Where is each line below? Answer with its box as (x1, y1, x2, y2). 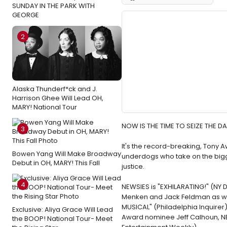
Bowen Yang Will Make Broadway (12, 149, 121, 159)
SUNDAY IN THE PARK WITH (12, 1, 95, 11)
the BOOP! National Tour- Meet (12, 214, 112, 224)
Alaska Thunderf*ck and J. (12, 84, 97, 94)
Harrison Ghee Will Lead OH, (12, 93, 103, 103)
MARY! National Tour (12, 102, 77, 112)
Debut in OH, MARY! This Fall (12, 158, 100, 168)
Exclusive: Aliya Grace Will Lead (12, 205, 113, 215)
